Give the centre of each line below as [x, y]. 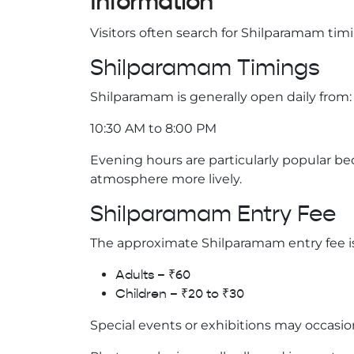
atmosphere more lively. [166, 179]
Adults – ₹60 [153, 275]
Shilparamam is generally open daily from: [221, 97]
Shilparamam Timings [205, 68]
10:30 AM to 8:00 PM [153, 129]
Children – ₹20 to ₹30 [180, 294]
